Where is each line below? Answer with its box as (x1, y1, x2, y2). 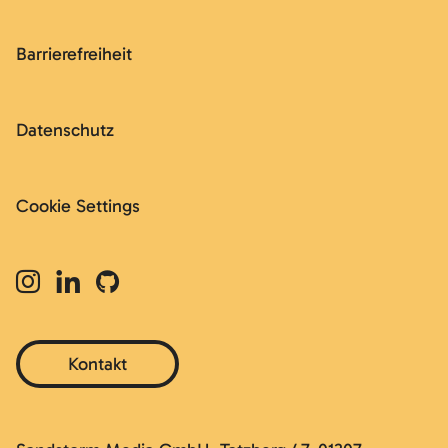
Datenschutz (16, 118, 114, 141)
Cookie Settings (16, 194, 140, 217)
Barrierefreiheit (16, 42, 132, 65)
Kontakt (68, 352, 127, 375)
